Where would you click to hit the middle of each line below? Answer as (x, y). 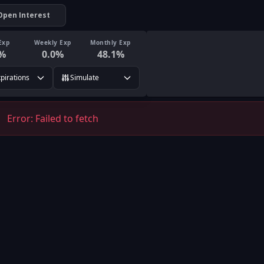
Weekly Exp (52, 42)
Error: (21, 118)
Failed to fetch (67, 118)
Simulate (84, 77)
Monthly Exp (110, 42)
